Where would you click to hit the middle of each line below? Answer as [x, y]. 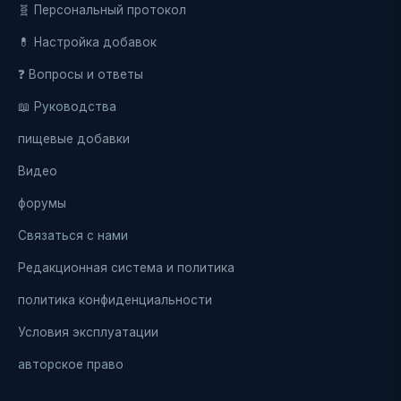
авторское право [71, 364]
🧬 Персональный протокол [102, 10]
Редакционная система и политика [126, 268]
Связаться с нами [73, 235]
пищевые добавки [74, 139]
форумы [42, 203]
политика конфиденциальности [115, 300]
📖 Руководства [67, 107]
